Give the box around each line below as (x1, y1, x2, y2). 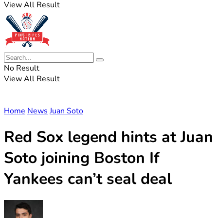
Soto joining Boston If (4, 147, 160, 169)
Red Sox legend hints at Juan (4, 127, 213, 148)
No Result (4, 63, 39, 73)
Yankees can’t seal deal (4, 168, 172, 190)
